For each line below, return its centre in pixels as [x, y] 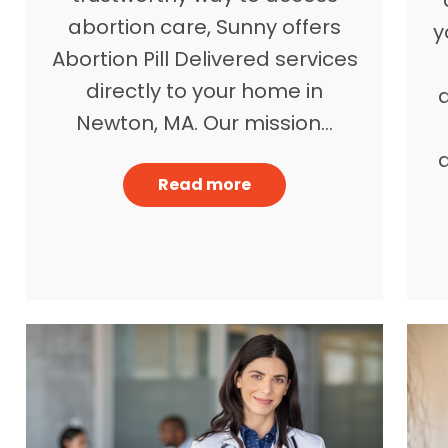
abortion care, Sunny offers [205, 26]
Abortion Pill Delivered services [204, 58]
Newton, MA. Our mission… [205, 122]
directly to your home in [205, 90]
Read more [205, 184]
